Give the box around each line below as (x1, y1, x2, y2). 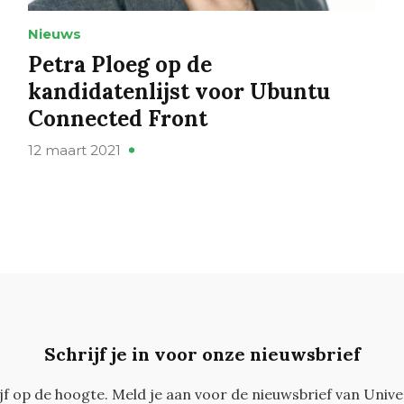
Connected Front (27, 105, 207, 133)
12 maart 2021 (27, 142, 121, 160)
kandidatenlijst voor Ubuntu (27, 78, 330, 106)
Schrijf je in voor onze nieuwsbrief (43, 343, 361, 366)
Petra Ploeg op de (27, 50, 212, 79)
